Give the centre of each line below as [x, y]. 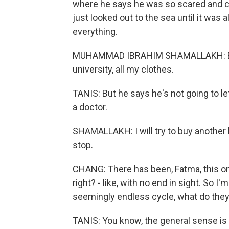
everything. [95, 31]
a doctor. [90, 107]
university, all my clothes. [123, 69]
